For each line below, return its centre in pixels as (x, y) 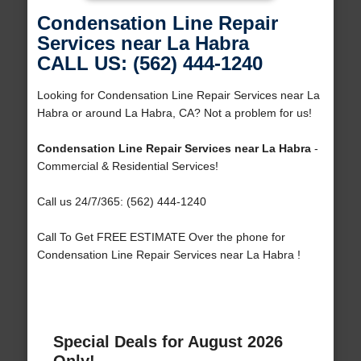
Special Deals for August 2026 (168, 342)
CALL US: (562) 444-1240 (149, 64)
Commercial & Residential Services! (127, 166)
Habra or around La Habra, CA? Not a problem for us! (174, 113)
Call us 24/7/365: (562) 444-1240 (121, 202)
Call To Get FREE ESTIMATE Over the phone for (161, 237)
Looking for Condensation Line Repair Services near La (178, 95)
